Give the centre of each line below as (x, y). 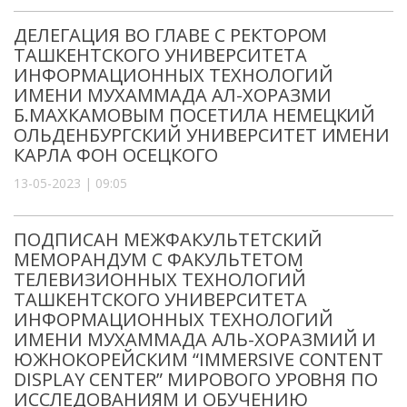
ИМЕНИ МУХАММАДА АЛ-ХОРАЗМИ (173, 94)
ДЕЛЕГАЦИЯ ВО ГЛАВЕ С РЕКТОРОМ (171, 35)
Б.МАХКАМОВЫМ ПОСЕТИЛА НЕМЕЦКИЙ (195, 114)
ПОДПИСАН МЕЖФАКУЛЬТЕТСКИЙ (168, 239)
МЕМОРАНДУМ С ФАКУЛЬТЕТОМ (159, 259)
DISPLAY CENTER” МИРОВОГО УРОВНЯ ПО (196, 379)
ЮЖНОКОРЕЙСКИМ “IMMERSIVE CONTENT (199, 359)
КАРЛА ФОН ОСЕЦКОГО (116, 154)
